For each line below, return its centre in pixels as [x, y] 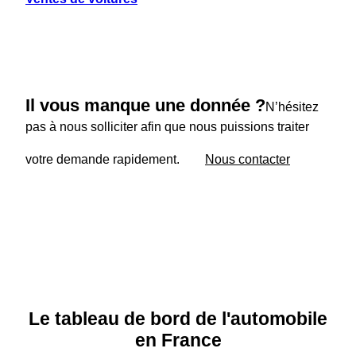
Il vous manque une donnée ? [145, 106]
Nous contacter [248, 159]
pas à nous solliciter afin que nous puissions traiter [167, 127]
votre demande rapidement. [103, 159]
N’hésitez [292, 107]
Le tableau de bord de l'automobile [178, 319]
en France [178, 341]
